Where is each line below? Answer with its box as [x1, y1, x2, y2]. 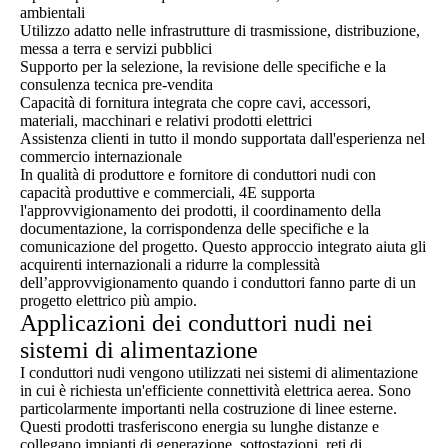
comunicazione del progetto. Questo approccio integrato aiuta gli [20, 238, 426, 255]
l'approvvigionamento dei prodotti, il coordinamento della [20, 202, 381, 219]
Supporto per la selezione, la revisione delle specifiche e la [20, 58, 386, 75]
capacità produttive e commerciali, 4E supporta [20, 184, 315, 201]
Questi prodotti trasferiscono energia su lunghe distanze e [20, 418, 379, 435]
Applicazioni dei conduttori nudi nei [20, 310, 373, 336]
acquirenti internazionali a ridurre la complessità [20, 256, 320, 273]
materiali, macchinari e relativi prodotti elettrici [20, 112, 312, 129]
